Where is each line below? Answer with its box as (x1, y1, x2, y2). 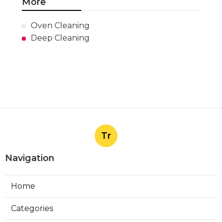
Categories (11, 204, 53, 214)
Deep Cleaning (31, 33, 90, 43)
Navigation (5, 153, 55, 164)
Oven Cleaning (31, 21, 90, 31)
